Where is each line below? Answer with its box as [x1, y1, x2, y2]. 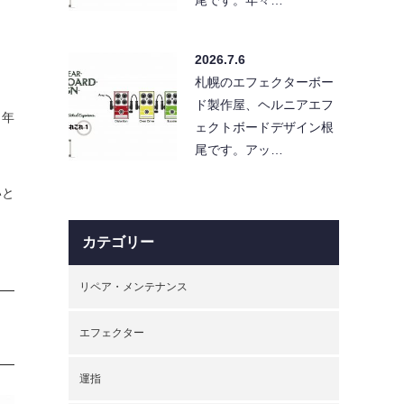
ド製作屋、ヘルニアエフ [195, 96, 334, 112]
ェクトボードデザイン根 [195, 119, 334, 134]
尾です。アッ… [195, 142, 283, 157]
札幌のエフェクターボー [195, 74, 334, 89]
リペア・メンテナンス [79, 280, 188, 293]
